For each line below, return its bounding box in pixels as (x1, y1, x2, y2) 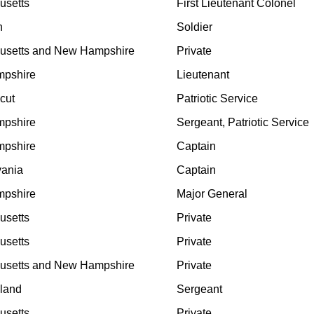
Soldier (177, 21, 212, 34)
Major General (177, 188, 247, 200)
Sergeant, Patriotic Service (177, 116, 309, 129)
